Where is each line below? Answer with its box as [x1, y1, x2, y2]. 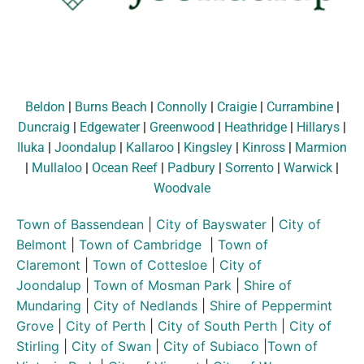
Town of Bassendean [16, 215, 144, 232]
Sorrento [225, 159, 274, 175]
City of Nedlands [93, 297, 197, 314]
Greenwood [149, 119, 214, 135]
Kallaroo [126, 139, 174, 155]
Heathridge [224, 119, 287, 135]
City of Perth [66, 317, 145, 334]
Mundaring [16, 297, 81, 314]
